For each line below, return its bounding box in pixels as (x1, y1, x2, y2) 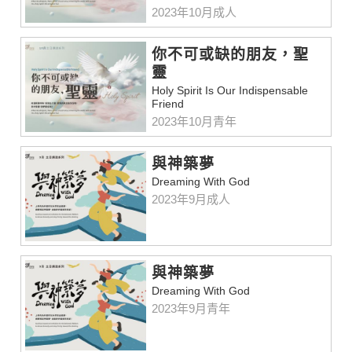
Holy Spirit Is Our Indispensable (152, 83, 309, 97)
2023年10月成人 (152, 5, 237, 19)
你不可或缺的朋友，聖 (152, 46, 310, 63)
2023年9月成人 (152, 192, 231, 206)
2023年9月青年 (152, 302, 231, 316)
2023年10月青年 (152, 114, 237, 128)
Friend (152, 97, 185, 110)
